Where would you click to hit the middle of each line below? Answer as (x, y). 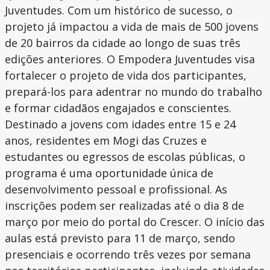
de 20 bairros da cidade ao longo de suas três (123, 43)
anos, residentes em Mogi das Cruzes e (106, 141)
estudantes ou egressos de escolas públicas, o (125, 157)
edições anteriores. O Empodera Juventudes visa (130, 59)
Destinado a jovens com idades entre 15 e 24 (120, 124)
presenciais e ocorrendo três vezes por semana (128, 255)
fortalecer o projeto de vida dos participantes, (126, 76)
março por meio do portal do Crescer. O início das (135, 222)
